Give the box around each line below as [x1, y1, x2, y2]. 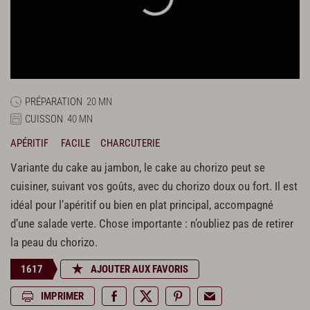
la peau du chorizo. [10, 236, 98, 250]
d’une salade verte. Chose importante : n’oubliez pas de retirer [10, 217, 293, 231]
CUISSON [25, 113, 63, 126]
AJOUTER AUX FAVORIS [91, 263, 188, 276]
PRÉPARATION [25, 95, 82, 109]
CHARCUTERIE [100, 137, 160, 150]
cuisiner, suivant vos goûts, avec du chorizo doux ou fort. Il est [10, 180, 298, 194]
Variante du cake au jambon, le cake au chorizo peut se [10, 161, 265, 175]
